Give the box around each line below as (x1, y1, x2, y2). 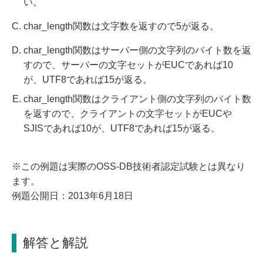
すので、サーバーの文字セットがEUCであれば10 (23, 59, 233, 70)
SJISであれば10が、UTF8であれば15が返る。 (23, 123, 222, 133)
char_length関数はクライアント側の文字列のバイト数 (23, 93, 251, 104)
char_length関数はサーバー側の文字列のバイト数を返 (23, 45, 251, 55)
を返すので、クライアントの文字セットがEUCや (23, 108, 232, 119)
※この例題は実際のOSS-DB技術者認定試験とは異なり (12, 161, 245, 171)
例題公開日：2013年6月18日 (12, 190, 133, 201)
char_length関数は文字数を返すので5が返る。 (23, 21, 219, 31)
